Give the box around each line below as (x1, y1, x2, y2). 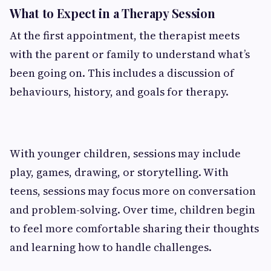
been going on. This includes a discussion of (10, 65, 234, 80)
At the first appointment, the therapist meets (10, 27, 240, 43)
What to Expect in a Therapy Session (10, 4, 215, 21)
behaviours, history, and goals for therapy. (10, 83, 229, 99)
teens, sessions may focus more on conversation (10, 183, 256, 198)
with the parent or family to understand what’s (10, 46, 250, 62)
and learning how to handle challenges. (10, 239, 212, 255)
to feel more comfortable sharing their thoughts (10, 220, 259, 236)
